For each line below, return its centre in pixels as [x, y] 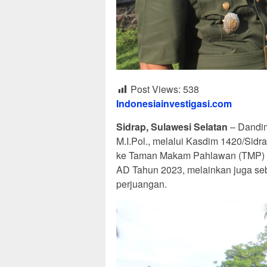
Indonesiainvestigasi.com [174, 103]
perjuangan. [142, 184]
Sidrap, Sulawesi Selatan [172, 126]
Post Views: [156, 89]
